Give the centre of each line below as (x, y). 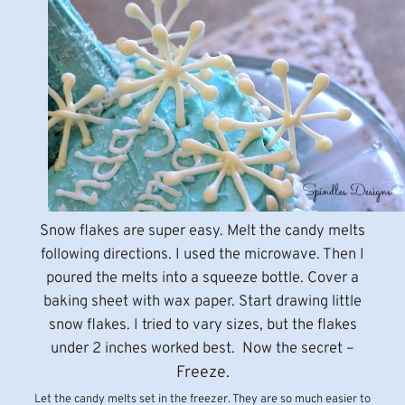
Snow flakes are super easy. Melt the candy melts (202, 231)
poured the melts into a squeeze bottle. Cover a (202, 278)
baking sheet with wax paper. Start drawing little (202, 302)
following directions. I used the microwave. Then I (202, 255)
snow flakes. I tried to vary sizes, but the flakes (202, 325)
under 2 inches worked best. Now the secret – (202, 349)
